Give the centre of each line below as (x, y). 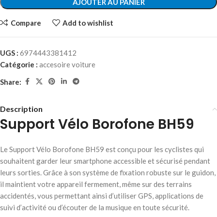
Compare (26, 23)
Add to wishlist (88, 23)
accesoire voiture (67, 65)
